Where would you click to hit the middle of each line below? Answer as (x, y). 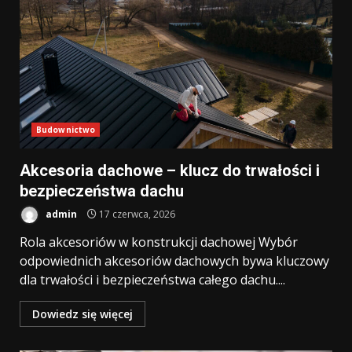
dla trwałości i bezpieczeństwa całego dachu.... (152, 280)
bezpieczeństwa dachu (102, 191)
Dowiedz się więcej (82, 314)
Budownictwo (66, 130)
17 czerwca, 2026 (136, 214)
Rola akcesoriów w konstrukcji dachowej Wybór (159, 242)
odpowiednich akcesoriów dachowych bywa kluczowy (174, 261)
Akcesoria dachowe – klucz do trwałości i (170, 170)
